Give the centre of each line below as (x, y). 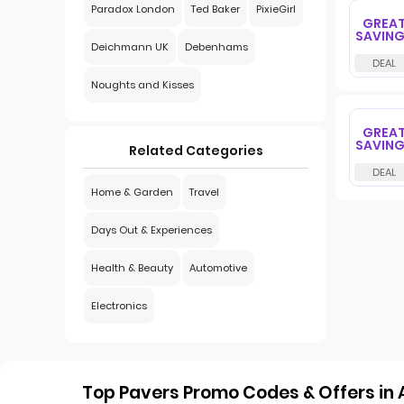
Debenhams (216, 47)
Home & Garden (132, 192)
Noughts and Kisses (142, 85)
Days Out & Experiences (151, 230)
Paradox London (133, 9)
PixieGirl (276, 9)
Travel (204, 192)
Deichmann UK (130, 47)
